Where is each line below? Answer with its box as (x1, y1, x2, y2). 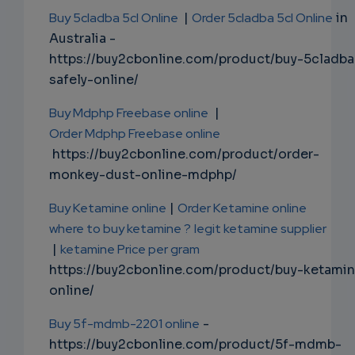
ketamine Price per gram (60, 241, 200, 258)
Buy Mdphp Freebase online (49, 105, 208, 122)
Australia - (49, 30, 116, 48)
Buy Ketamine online (49, 200, 166, 217)
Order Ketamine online (177, 200, 307, 217)
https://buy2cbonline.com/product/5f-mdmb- (49, 336, 342, 353)
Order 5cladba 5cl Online (192, 10, 333, 27)
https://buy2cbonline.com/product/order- (49, 146, 319, 163)
